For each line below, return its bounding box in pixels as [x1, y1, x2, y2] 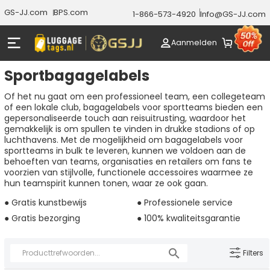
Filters [242, 248, 263, 259]
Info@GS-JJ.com [200, 8, 266, 20]
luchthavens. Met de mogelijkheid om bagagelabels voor [4, 133, 243, 146]
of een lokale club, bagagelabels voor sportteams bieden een [4, 101, 263, 113]
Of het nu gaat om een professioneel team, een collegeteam [4, 90, 265, 102]
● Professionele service [136, 196, 233, 209]
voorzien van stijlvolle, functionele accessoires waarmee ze [4, 166, 253, 178]
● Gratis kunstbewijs [4, 196, 87, 209]
